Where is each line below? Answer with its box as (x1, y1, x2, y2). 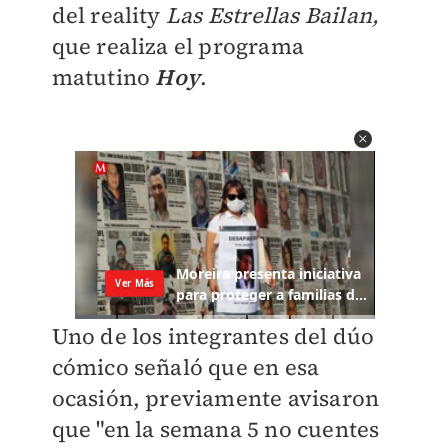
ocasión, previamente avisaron (51, 383, 380, 414)
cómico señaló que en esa (51, 352, 320, 383)
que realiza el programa (51, 31, 305, 62)
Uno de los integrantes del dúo (51, 321, 375, 352)
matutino (51, 62, 156, 93)
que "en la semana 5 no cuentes (51, 414, 380, 445)
